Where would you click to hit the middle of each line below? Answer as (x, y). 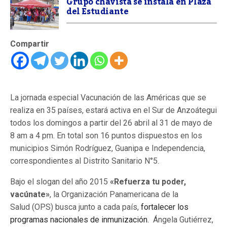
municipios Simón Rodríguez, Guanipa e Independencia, (108, 148)
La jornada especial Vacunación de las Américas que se (108, 98)
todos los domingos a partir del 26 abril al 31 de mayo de (111, 123)
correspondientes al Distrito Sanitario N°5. (85, 161)
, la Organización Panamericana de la (114, 195)
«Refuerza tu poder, (148, 182)
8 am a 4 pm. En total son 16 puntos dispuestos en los (106, 136)
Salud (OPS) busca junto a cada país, (75, 207)
